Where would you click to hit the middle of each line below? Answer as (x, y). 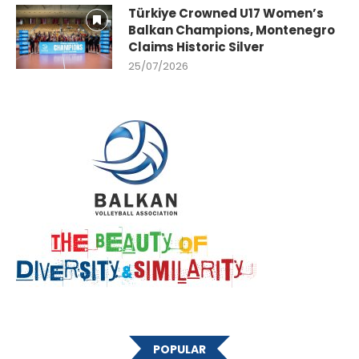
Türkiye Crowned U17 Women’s (226, 13)
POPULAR (179, 349)
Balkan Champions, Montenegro (232, 30)
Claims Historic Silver (196, 46)
